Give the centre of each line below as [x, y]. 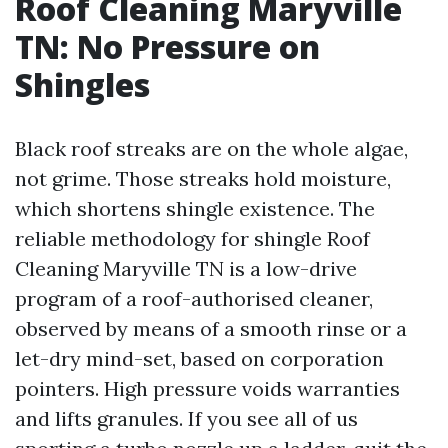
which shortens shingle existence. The [195, 208]
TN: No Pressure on [167, 46]
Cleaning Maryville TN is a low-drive [186, 268]
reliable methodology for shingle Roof [192, 238]
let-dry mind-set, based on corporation [199, 358]
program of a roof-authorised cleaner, [194, 298]
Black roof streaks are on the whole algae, [211, 148]
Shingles [82, 84]
